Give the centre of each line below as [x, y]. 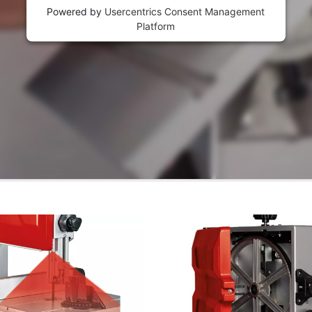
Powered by [76, 11]
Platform [156, 26]
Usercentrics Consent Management [185, 11]
